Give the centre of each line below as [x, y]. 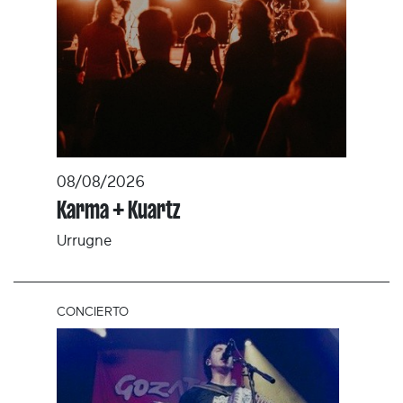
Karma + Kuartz [118, 210]
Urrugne [84, 241]
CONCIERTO [93, 312]
